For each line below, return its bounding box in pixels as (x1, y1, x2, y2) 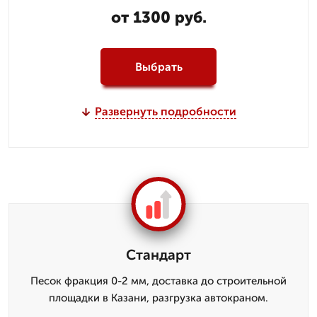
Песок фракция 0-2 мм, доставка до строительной (30, 275, 287, 287)
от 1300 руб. (110, 8, 207, 27)
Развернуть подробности (94, 105, 236, 118)
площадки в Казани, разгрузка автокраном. (49, 292, 268, 304)
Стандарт (126, 246, 191, 263)
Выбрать (134, 59, 183, 74)
